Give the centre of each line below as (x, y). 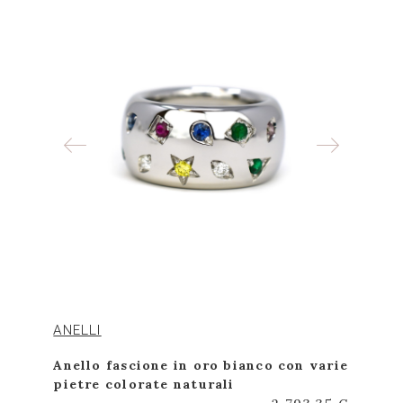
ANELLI (77, 330)
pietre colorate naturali (144, 384)
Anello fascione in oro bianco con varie (201, 365)
